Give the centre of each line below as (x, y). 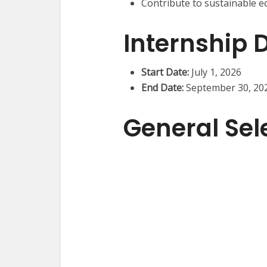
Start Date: (165, 72)
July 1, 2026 (215, 72)
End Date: (162, 87)
